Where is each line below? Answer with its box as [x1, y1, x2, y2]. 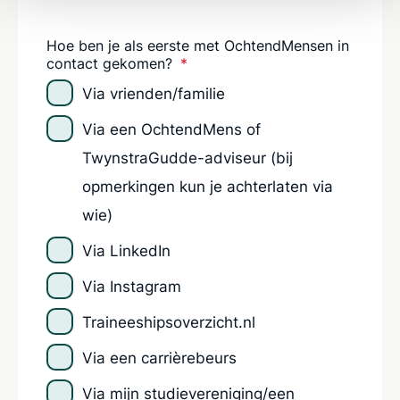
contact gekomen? [46, 54, 177, 72]
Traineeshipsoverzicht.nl [82, 312, 255, 331]
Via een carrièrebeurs [82, 348, 237, 367]
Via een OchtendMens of [82, 120, 261, 138]
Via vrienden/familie [82, 84, 225, 103]
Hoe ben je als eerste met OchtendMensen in [46, 36, 349, 54]
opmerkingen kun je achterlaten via [82, 177, 333, 196]
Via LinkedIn [82, 241, 171, 260]
